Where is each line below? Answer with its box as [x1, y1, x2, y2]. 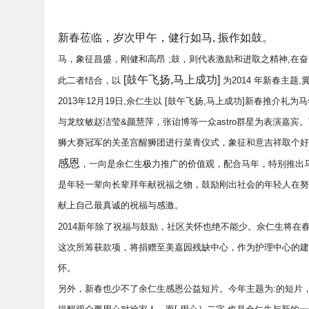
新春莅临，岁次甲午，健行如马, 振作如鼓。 [58, 32, 273, 44]
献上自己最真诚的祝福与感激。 [58, 200, 183, 211]
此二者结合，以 [58, 75, 123, 86]
